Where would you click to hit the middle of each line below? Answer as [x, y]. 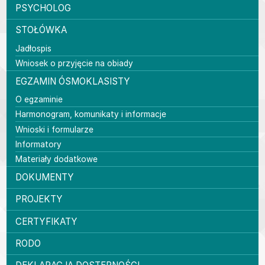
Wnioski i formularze [55, 129]
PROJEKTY [39, 199]
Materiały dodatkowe [57, 159]
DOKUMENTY [45, 177]
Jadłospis [34, 48]
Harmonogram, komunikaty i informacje [91, 114]
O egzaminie [39, 100]
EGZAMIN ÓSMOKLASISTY [73, 81]
